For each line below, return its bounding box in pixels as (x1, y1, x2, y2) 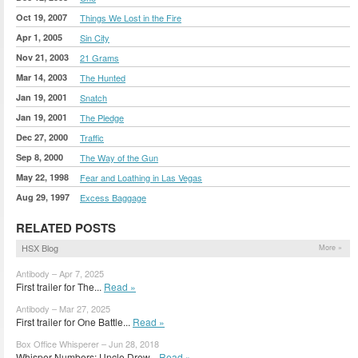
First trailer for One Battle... (16, 314, 133, 328)
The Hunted (80, 70, 125, 84)
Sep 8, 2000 (16, 150, 63, 163)
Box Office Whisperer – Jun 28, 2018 (16, 336, 159, 350)
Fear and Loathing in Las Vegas (80, 170, 202, 184)
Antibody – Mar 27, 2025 (16, 301, 110, 315)
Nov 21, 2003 (16, 50, 69, 63)
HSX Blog (22, 241, 58, 254)
